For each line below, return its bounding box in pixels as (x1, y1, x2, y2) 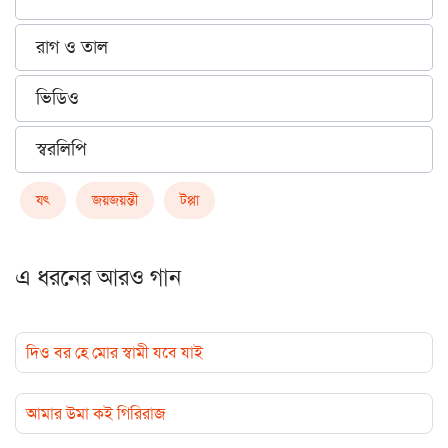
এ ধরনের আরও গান (15, 263, 181, 293)
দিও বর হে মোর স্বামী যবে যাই (26, 342, 203, 364)
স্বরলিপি (36, 137, 86, 162)
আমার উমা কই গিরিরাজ (26, 403, 165, 425)
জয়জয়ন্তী (92, 191, 138, 210)
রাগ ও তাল (36, 35, 108, 60)
